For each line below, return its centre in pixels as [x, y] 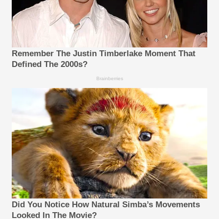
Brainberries [109, 79]
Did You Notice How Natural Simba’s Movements [106, 204]
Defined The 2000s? [50, 65]
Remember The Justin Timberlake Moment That [104, 54]
